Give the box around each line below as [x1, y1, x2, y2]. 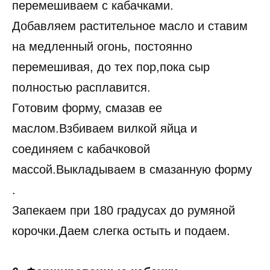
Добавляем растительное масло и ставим [12, 19, 248, 33]
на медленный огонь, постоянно [12, 40, 192, 54]
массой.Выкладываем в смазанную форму [12, 163, 252, 177]
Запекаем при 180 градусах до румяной [12, 204, 235, 218]
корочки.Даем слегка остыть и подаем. [12, 224, 230, 238]
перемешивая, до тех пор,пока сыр [12, 60, 210, 74]
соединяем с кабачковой [12, 142, 150, 156]
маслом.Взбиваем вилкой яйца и [12, 122, 197, 136]
